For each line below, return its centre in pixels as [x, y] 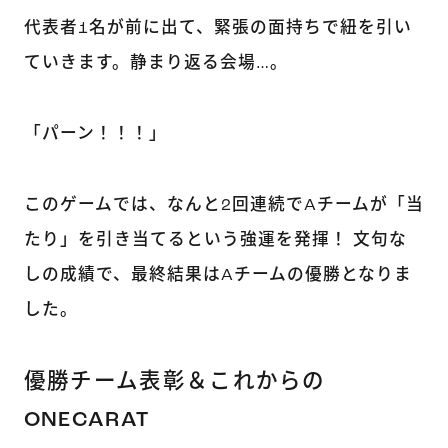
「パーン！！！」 [95, 135]
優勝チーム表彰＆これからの [174, 382]
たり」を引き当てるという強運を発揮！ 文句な [215, 241]
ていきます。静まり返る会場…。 [155, 64]
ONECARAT [86, 420]
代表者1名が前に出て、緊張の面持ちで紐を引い [217, 29]
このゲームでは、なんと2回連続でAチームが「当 [223, 206]
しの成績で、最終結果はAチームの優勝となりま [217, 276]
